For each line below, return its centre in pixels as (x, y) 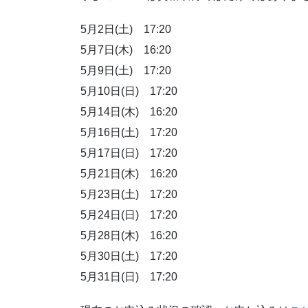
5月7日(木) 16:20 (126, 49)
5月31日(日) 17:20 (129, 276)
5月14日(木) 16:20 (129, 111)
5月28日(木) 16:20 (129, 235)
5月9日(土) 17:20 (126, 70)
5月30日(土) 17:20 (129, 256)
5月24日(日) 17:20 (129, 214)
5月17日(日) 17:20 (129, 153)
